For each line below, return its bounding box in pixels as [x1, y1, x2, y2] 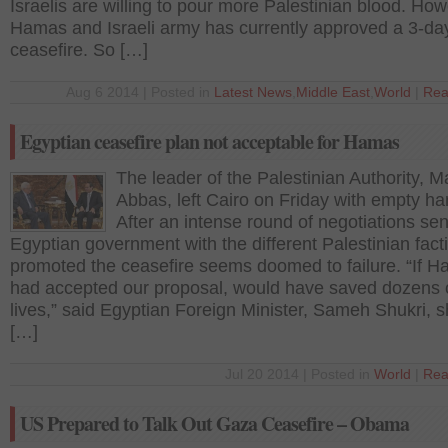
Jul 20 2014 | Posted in [225, 367, 374, 382]
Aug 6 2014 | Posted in [66, 85, 214, 100]
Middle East [296, 85, 370, 100]
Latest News [214, 85, 292, 100]
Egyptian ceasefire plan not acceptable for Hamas [20, 127, 399, 156]
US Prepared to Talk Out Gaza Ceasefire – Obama [20, 409, 409, 438]
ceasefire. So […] [10, 40, 148, 60]
